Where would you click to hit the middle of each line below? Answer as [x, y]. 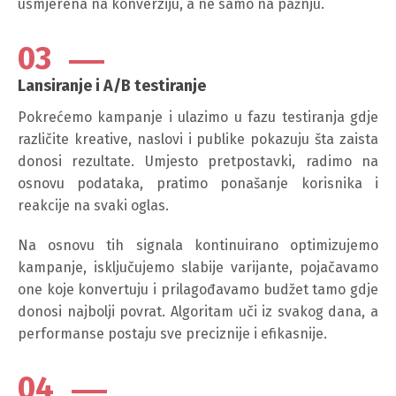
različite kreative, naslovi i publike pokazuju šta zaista [198, 139]
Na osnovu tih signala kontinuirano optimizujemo [198, 245]
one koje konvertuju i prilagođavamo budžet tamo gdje [198, 289]
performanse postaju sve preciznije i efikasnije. [172, 333]
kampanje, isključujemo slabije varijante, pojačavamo [198, 267]
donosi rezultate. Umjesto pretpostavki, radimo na [198, 161]
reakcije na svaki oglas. [93, 205]
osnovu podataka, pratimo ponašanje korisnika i [198, 183]
